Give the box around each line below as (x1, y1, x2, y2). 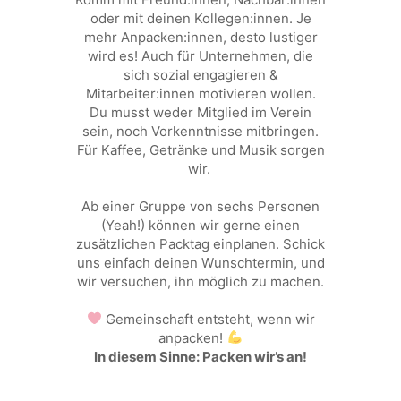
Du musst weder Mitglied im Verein (90, 103, 311, 121)
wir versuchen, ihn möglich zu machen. (77, 272, 324, 290)
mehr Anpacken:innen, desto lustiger (83, 28, 318, 46)
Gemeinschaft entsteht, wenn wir (101, 310, 315, 328)
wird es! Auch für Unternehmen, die (88, 47, 313, 64)
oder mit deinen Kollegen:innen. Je (90, 9, 311, 27)
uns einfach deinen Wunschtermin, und (76, 253, 325, 271)
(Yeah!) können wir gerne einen (101, 216, 300, 234)
